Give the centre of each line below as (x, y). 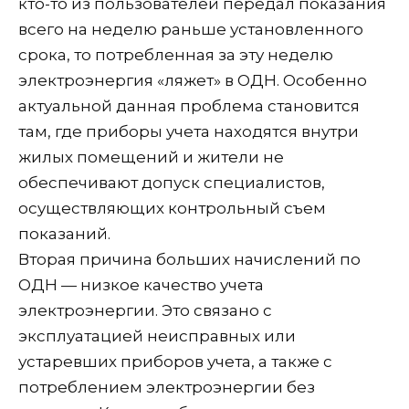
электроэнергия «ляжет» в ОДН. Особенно (193, 80)
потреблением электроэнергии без (167, 387)
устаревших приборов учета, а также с (175, 361)
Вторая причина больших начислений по (189, 259)
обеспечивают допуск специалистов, (172, 182)
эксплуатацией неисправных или (157, 336)
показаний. (64, 233)
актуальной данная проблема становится (189, 105)
